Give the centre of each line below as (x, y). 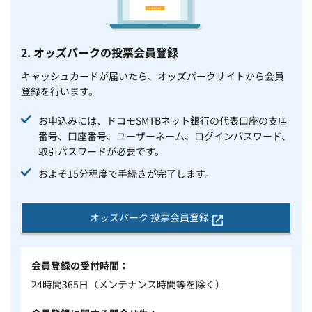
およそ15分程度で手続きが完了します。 (126, 173)
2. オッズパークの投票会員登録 (100, 52)
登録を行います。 (60, 91)
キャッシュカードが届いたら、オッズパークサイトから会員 (153, 76)
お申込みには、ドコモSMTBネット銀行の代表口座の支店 (163, 120)
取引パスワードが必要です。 (101, 151)
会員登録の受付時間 (75, 265)
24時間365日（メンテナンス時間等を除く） (128, 284)
